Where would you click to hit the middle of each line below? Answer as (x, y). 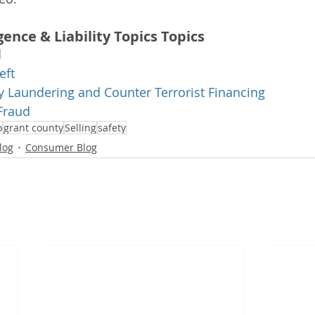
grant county (33, 128)
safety (112, 128)
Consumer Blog (61, 147)
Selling (81, 128)
